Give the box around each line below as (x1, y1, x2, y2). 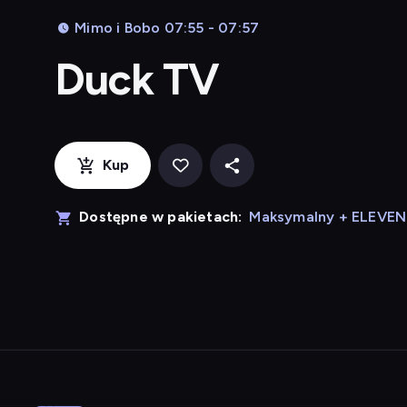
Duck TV (55, 53, 220, 105)
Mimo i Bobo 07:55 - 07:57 (74, 19, 260, 36)
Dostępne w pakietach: (79, 208, 243, 225)
